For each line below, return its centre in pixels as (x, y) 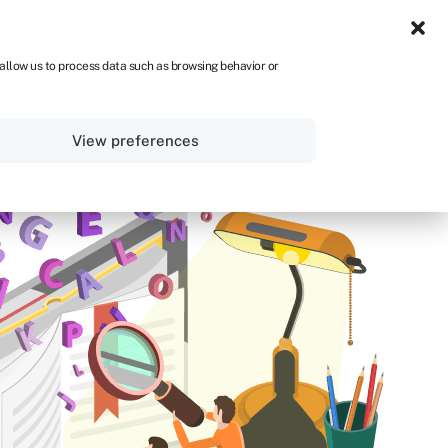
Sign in (202, 114)
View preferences (136, 140)
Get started (328, 114)
